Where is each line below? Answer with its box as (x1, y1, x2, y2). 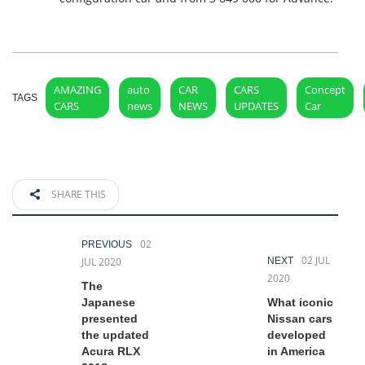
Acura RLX (81, 345, 140, 358)
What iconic (267, 296, 333, 310)
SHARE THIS (49, 187, 106, 202)
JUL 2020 (81, 255, 121, 270)
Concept (305, 82, 345, 98)
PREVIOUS (81, 239, 134, 251)
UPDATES (234, 99, 279, 114)
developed (267, 328, 326, 342)
